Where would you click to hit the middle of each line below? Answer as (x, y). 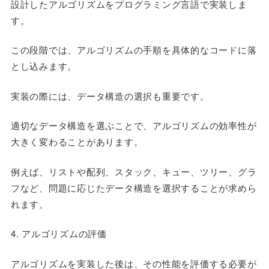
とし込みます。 (44, 66)
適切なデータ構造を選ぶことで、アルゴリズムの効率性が (134, 125)
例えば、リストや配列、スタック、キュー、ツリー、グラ (134, 171)
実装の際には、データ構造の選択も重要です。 (110, 95)
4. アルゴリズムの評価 (59, 233)
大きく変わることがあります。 (77, 141)
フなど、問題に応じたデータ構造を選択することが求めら (134, 187)
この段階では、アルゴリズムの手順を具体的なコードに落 (134, 50)
